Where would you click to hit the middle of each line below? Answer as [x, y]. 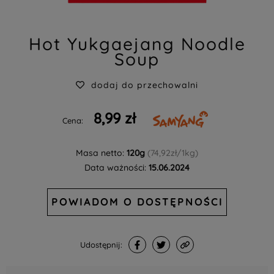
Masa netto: [101, 153]
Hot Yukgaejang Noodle [137, 44]
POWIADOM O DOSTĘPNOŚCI [137, 202]
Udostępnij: [101, 245]
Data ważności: [117, 168]
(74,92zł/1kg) [173, 153]
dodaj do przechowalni [145, 85]
